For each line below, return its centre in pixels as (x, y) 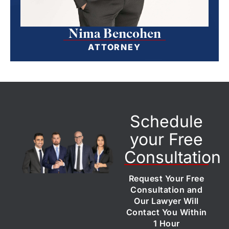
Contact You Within (166, 212)
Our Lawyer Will (166, 201)
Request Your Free (166, 178)
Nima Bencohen (114, 33)
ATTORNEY (114, 47)
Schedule (167, 121)
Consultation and (167, 189)
